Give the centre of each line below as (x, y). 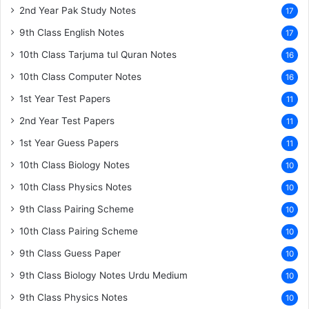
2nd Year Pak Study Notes (78, 10)
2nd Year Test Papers (67, 120)
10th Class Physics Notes (76, 187)
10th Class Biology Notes (74, 165)
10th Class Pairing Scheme (79, 231)
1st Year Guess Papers (69, 142)
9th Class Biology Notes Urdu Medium (103, 275)
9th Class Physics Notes (73, 297)
